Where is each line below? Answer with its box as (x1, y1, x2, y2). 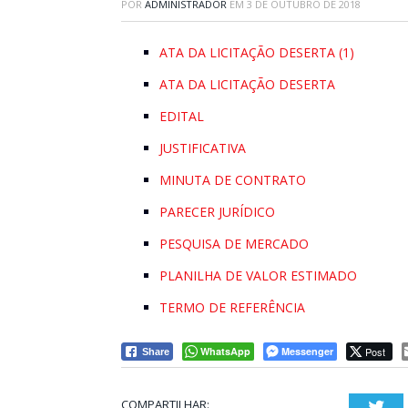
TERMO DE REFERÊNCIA (159, 299, 305, 316)
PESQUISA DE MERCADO (159, 235, 309, 252)
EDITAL (159, 107, 204, 125)
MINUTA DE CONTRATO (159, 171, 306, 189)
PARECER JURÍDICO (159, 203, 275, 220)
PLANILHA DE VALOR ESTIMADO (159, 267, 357, 284)
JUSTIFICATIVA (159, 139, 246, 157)
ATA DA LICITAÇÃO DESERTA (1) (159, 44, 354, 61)
